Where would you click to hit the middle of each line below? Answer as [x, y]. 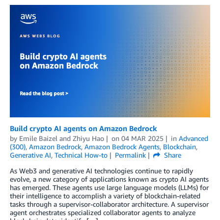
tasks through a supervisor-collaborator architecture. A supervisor [109, 204]
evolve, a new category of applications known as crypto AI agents [109, 179]
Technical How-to [81, 155]
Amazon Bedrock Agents [122, 146]
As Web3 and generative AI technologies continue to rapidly [101, 170]
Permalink [130, 155]
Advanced [193, 138]
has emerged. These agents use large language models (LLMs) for [109, 187]
